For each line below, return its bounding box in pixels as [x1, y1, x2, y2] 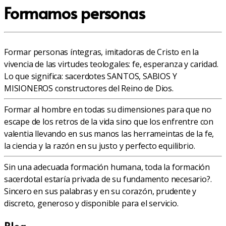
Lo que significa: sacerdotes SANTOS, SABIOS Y [4, 71, 177, 82]
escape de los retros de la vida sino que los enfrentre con [4, 116, 213, 128]
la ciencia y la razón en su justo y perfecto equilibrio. [4, 140, 195, 152]
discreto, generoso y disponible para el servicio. [4, 198, 179, 209]
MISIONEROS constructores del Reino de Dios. [4, 83, 174, 94]
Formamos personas [4, 1, 145, 24]
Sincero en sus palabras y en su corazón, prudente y [4, 186, 197, 197]
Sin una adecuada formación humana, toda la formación [4, 161, 210, 173]
